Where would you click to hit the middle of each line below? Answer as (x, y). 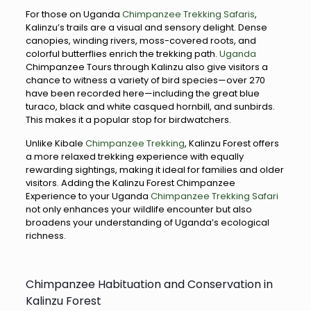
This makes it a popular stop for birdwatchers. (128, 120)
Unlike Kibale (54, 143)
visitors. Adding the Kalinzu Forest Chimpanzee (130, 183)
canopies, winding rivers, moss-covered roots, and (141, 41)
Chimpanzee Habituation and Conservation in (149, 284)
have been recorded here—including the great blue (142, 93)
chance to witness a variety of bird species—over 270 (145, 80)
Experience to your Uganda (88, 196)
